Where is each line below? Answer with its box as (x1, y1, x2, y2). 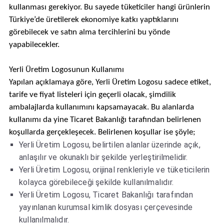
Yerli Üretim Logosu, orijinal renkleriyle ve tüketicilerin (18, 165, 210, 174)
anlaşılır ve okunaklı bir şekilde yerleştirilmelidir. (18, 152, 188, 162)
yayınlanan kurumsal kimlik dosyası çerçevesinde (18, 202, 193, 212)
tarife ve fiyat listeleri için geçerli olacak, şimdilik (8, 90, 176, 99)
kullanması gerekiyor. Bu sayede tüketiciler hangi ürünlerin (8, 3, 210, 11)
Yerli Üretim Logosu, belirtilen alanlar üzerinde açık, (18, 140, 200, 149)
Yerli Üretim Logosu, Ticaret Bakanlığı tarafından (18, 190, 193, 199)
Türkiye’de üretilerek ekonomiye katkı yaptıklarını (8, 15, 178, 24)
